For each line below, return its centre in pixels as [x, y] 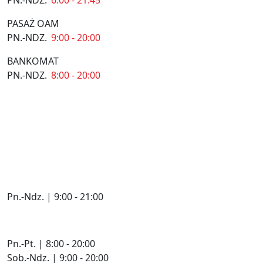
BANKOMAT [33, 61]
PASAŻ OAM [33, 23]
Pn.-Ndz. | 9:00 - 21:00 [55, 196]
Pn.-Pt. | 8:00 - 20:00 [51, 243]
